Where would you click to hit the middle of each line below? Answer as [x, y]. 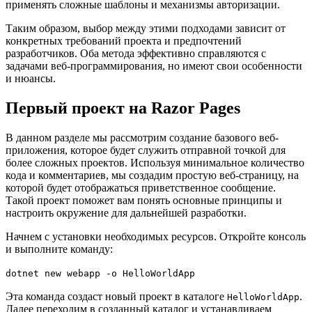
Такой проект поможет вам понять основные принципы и [144, 201]
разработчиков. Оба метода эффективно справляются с [136, 54]
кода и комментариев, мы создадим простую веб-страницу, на [152, 175]
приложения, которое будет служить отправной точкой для [146, 150]
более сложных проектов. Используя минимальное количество [155, 163]
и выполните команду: [59, 249]
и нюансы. [31, 79]
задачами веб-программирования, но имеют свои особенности [154, 66]
